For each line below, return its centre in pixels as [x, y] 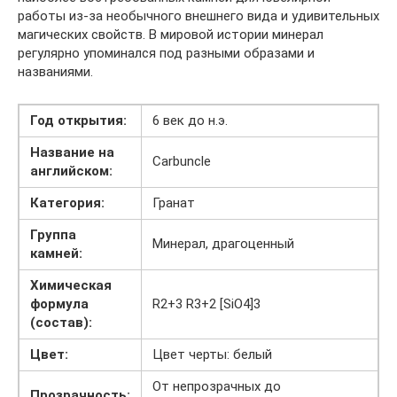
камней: [56, 253]
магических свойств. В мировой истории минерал [171, 35]
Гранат [174, 203]
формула [59, 304]
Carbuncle [182, 161]
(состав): [61, 323]
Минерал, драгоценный [223, 244]
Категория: [67, 203]
